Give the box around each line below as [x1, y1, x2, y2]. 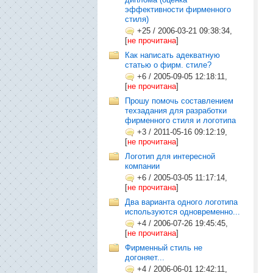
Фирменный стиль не [125, 243, 202, 252]
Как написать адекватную [125, 51, 220, 60]
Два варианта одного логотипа [125, 197, 238, 207]
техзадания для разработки [125, 106, 227, 115]
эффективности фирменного [125, 5, 231, 14]
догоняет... [125, 253, 165, 262]
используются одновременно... [125, 207, 240, 216]
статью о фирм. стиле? [125, 60, 211, 69]
